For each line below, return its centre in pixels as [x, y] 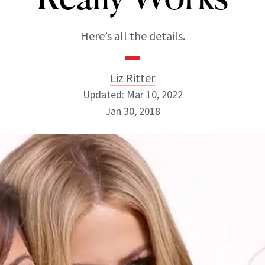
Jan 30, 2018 [132, 111]
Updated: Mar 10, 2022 [132, 94]
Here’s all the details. [132, 36]
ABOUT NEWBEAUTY [69, 216]
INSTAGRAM [122, 164]
